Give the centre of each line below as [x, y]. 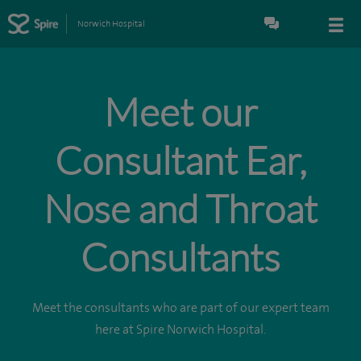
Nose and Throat [180, 208]
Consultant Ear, [180, 160]
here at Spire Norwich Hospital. [180, 330]
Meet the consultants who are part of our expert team [180, 308]
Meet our [180, 112]
